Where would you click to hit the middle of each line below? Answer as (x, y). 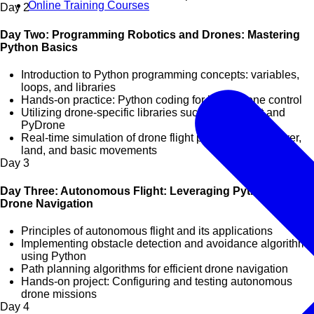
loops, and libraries (68, 88)
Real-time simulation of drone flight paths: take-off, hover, (161, 138)
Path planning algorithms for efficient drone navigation (155, 268)
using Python (54, 256)
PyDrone (43, 125)
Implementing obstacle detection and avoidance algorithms (167, 243)
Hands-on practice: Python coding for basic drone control (162, 100)
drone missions (59, 294)
